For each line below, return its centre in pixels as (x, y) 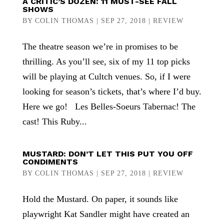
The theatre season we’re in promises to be (100, 46)
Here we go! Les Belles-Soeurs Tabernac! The (109, 106)
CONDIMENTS (50, 162)
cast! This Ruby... (54, 121)
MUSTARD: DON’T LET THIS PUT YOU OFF (107, 154)
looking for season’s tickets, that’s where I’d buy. (112, 91)
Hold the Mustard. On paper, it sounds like (100, 199)
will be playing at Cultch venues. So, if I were (106, 76)
